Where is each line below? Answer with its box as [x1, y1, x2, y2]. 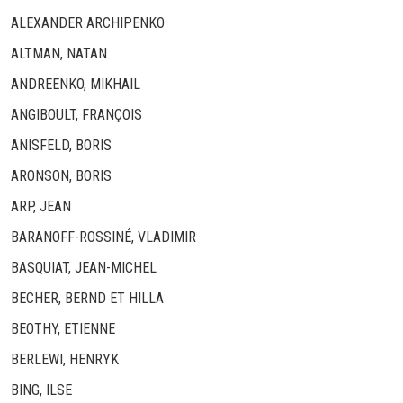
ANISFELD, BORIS [11, 137, 112, 155]
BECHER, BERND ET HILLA [11, 290, 164, 308]
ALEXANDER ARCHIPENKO [11, 14, 165, 32]
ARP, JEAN [11, 198, 71, 216]
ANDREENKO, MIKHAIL [11, 76, 140, 94]
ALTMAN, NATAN [11, 45, 107, 63]
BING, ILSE [11, 381, 72, 399]
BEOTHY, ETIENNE [11, 320, 115, 338]
